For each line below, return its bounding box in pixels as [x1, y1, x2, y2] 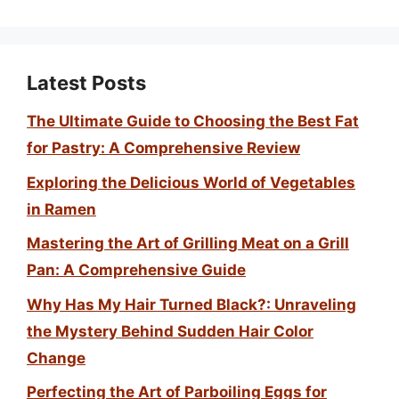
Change [27, 348, 85, 367]
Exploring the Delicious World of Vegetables [27, 173, 355, 191]
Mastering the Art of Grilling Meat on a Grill [27, 234, 349, 252]
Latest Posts [27, 71, 146, 94]
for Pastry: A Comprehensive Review [27, 139, 300, 157]
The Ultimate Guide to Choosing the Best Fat [27, 112, 359, 130]
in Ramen [27, 199, 96, 218]
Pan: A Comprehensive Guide [27, 261, 246, 279]
